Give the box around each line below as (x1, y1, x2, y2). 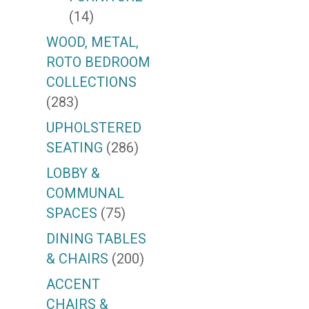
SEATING (46, 139, 103, 157)
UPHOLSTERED (46, 119, 142, 137)
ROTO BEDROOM (46, 54, 151, 71)
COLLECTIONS (46, 74, 137, 91)
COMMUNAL (46, 185, 125, 202)
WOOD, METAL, (46, 34, 139, 51)
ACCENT (46, 276, 101, 293)
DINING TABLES (46, 230, 147, 248)
